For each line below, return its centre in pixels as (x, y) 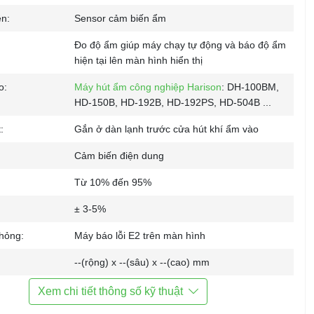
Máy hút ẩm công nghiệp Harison (148, 87)
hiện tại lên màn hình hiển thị (138, 60)
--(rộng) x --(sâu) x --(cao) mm (142, 262)
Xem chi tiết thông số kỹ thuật (110, 291)
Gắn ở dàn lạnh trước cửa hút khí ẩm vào (166, 129)
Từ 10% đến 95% (113, 182)
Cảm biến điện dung (119, 156)
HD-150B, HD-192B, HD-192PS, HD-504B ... (173, 102)
